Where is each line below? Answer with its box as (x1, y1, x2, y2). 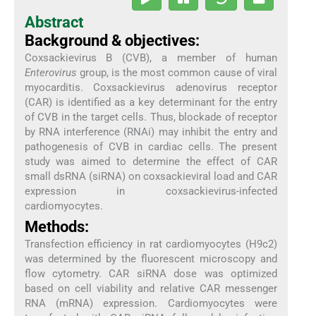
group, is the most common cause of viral (76, 66, 278, 79)
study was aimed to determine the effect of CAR (24, 154, 278, 168)
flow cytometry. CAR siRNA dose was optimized (24, 267, 278, 280)
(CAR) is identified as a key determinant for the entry (24, 95, 278, 109)
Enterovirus (24, 66, 77, 79)
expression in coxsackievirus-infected (24, 184, 278, 197)
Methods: (24, 218, 89, 236)
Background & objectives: (24, 31, 200, 49)
